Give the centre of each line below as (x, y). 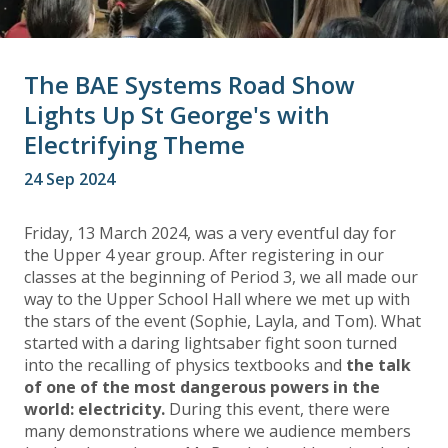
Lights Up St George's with (177, 115)
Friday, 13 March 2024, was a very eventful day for (210, 233)
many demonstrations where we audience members (217, 431)
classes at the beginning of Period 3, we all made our (221, 277)
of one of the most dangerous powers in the (202, 387)
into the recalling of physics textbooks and (185, 365)
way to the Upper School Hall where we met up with (217, 299)
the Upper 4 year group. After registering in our (204, 255)
